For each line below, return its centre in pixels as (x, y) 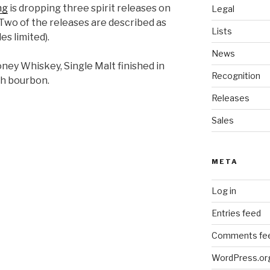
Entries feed (236, 213)
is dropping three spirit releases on (89, 8)
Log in (224, 190)
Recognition (236, 75)
